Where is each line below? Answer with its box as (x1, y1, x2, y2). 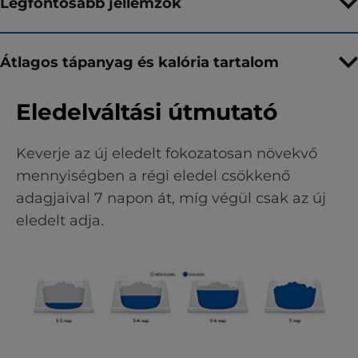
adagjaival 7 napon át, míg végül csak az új (16, 189, 326, 207)
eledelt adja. (16, 212, 104, 229)
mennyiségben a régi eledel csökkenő (16, 167, 290, 185)
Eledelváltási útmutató (16, 98, 277, 125)
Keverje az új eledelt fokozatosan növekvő (16, 145, 317, 162)
